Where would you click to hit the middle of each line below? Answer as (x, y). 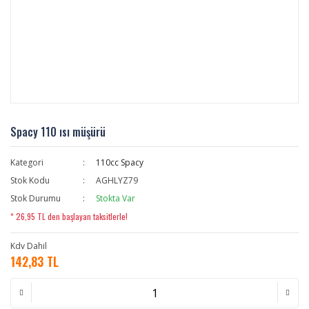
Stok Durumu (36, 198)
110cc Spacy (119, 162)
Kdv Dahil (29, 246)
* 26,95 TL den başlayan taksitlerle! (69, 216)
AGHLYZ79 (117, 180)
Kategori (27, 162)
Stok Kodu (30, 180)
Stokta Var (115, 198)
